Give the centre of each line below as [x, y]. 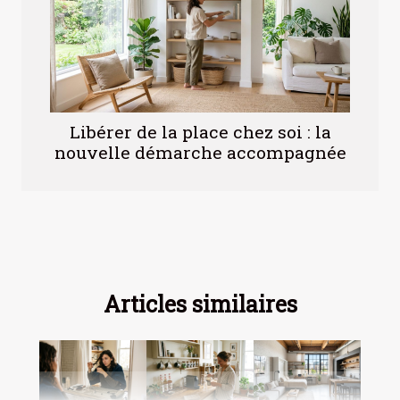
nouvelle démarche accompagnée [200, 153]
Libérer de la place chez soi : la [200, 132]
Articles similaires [200, 304]
